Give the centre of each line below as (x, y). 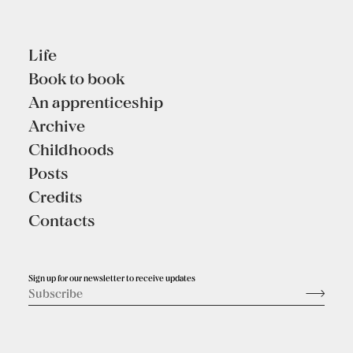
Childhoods (71, 149)
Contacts (62, 219)
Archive (57, 125)
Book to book (76, 78)
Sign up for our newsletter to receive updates (112, 278)
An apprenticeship (96, 101)
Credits (56, 196)
